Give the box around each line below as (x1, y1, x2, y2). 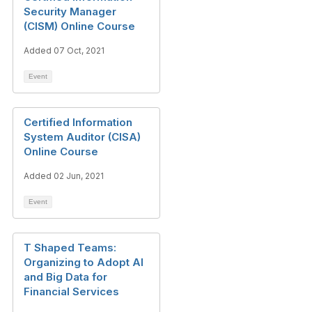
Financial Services (24, 285, 119, 298)
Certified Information (24, 116, 132, 129)
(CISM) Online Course (24, 19, 135, 33)
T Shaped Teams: (24, 241, 116, 254)
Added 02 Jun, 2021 (24, 171, 104, 181)
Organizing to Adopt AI (24, 256, 143, 269)
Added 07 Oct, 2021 (24, 45, 104, 56)
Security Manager (24, 5, 116, 18)
